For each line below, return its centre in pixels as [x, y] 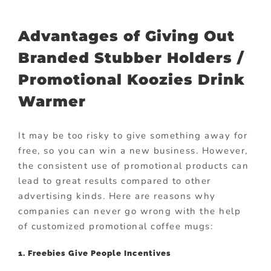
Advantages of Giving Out [126, 36]
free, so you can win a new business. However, [133, 151]
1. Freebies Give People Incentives [95, 253]
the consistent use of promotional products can [133, 166]
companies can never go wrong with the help [129, 211]
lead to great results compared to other [115, 181]
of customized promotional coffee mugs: [116, 227]
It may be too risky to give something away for [133, 136]
